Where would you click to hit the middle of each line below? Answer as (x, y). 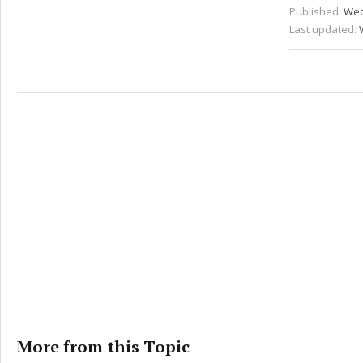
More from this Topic (103, 347)
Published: (315, 12)
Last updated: (322, 30)
